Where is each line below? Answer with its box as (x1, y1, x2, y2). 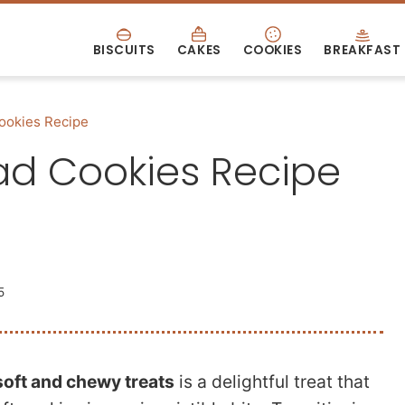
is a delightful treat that (174, 371, 370, 393)
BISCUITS (92, 41, 155, 59)
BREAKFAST (324, 41, 401, 59)
